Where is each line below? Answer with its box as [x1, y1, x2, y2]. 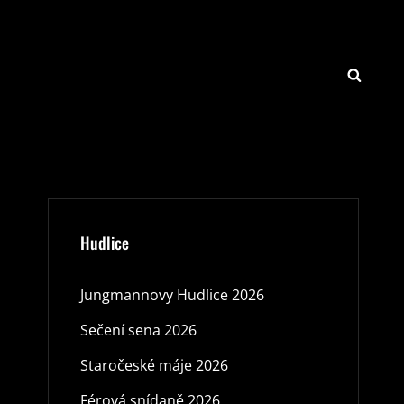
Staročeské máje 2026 [79, 354, 228, 375]
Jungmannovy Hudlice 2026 [79, 284, 264, 305]
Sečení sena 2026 [79, 319, 197, 340]
